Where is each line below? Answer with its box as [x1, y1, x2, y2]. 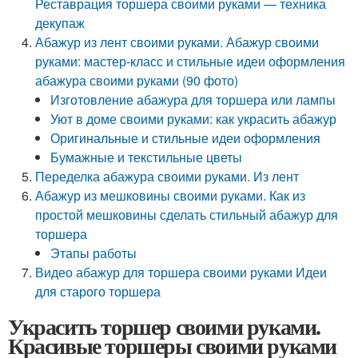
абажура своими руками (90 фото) [35, 71, 239, 89]
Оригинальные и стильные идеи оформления [50, 129, 321, 147]
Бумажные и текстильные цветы [50, 148, 243, 166]
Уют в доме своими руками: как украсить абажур [50, 109, 337, 128]
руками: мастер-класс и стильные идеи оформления [35, 52, 346, 70]
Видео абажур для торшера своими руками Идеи [35, 263, 328, 281]
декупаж [35, 14, 86, 32]
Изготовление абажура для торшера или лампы [50, 90, 336, 109]
